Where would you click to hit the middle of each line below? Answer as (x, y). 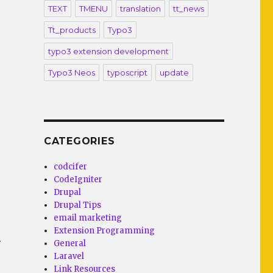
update (174, 73)
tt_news (188, 9)
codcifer (71, 167)
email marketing (88, 218)
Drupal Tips (78, 205)
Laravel (69, 256)
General (70, 243)
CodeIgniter (78, 179)
